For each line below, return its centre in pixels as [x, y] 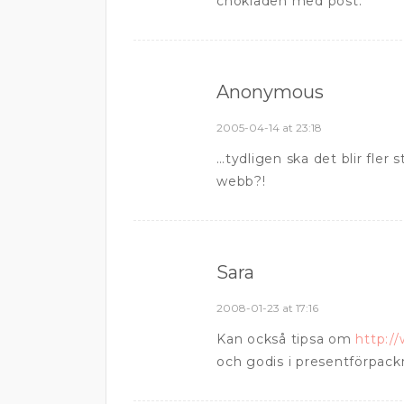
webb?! [241, 181]
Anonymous [270, 92]
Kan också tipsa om [286, 339]
